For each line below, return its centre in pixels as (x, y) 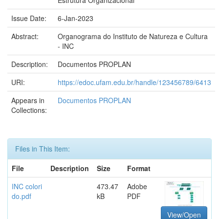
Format (139, 168)
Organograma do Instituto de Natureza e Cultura (133, 36)
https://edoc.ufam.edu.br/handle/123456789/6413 (134, 82)
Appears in (28, 100)
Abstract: (26, 36)
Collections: (29, 110)
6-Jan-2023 (76, 18)
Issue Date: (30, 18)
